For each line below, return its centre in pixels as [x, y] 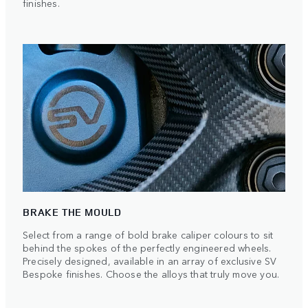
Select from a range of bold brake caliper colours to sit [148, 235]
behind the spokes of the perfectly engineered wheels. [147, 248]
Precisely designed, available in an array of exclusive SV [150, 261]
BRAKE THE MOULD [72, 212]
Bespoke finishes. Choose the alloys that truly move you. [151, 274]
